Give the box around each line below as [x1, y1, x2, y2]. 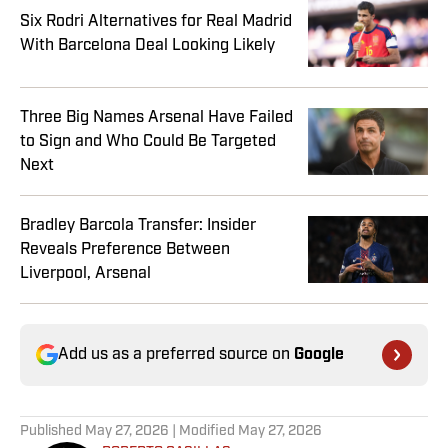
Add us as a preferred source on [58, 347, 294, 364]
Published [20, 424, 85, 440]
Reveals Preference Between [20, 241, 230, 258]
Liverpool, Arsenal [20, 265, 151, 282]
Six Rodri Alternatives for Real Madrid [20, 13, 292, 30]
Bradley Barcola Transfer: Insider [20, 217, 256, 234]
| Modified [169, 424, 238, 440]
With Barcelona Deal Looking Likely [20, 37, 275, 54]
